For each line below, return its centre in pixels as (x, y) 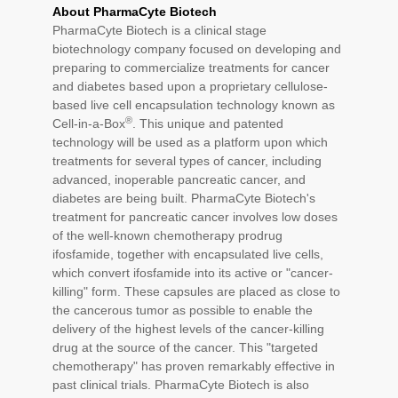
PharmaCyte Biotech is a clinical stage (159, 30)
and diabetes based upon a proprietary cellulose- (190, 86)
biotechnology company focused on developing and (197, 49)
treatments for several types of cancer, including (187, 161)
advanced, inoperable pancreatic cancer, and (179, 179)
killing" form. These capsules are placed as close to (196, 291)
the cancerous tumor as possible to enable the (183, 310)
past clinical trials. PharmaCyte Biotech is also (181, 385)
